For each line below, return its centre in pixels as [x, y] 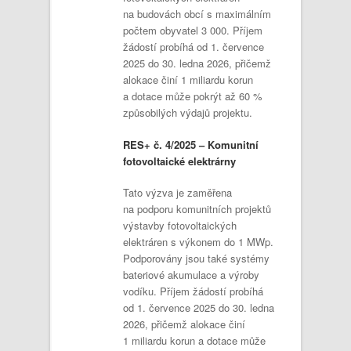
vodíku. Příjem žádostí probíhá [193, 291]
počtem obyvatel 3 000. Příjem [193, 30]
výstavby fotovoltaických [180, 225]
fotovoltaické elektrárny [179, 161]
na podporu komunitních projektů [197, 209]
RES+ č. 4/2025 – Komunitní [191, 144]
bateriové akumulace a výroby [191, 275]
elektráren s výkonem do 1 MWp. [198, 242]
